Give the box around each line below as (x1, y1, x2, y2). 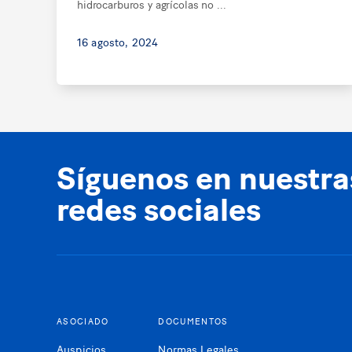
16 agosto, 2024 (77, 33, 159, 49)
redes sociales (57, 185, 261, 230)
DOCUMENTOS (158, 314, 229, 327)
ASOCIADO (57, 314, 109, 327)
